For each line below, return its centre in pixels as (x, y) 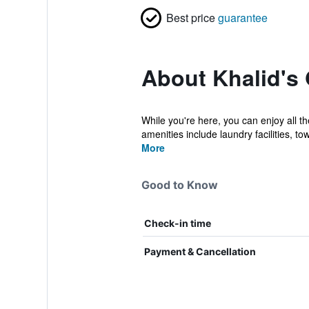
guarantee (242, 18)
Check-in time (177, 223)
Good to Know (179, 185)
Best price (190, 18)
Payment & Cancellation (200, 251)
